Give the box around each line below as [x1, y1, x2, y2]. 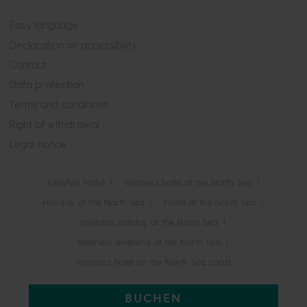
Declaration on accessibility [9, 39, 137, 52]
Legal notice [9, 138, 66, 151]
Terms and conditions [9, 99, 108, 112]
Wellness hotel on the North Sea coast [75, 257, 231, 268]
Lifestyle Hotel [47, 177, 105, 188]
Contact [9, 59, 47, 72]
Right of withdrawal [9, 119, 99, 132]
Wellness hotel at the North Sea [123, 177, 251, 188]
